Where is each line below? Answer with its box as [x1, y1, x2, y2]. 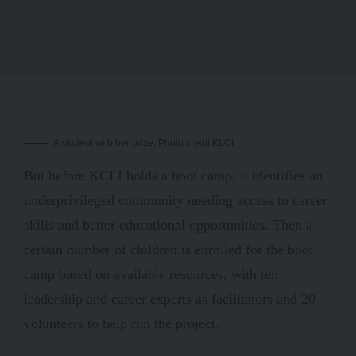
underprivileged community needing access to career [24, 192, 327, 208]
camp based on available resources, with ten [24, 265, 278, 282]
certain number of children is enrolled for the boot [24, 241, 313, 257]
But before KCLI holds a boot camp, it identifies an [24, 167, 323, 184]
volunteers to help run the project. [24, 315, 223, 331]
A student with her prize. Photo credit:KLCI [53, 137, 234, 149]
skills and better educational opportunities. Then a [24, 216, 312, 233]
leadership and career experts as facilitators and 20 [24, 290, 315, 307]
